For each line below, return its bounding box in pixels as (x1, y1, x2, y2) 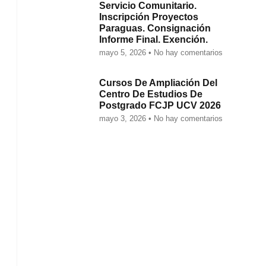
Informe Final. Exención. (99, 34, 208, 45)
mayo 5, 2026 (99, 48, 149, 57)
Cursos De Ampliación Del (99, 78, 218, 88)
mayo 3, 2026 (99, 114, 149, 123)
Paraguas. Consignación (99, 23, 211, 33)
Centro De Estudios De (99, 89, 203, 99)
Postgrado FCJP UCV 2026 (99, 100, 221, 110)
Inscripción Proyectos (99, 12, 199, 22)
